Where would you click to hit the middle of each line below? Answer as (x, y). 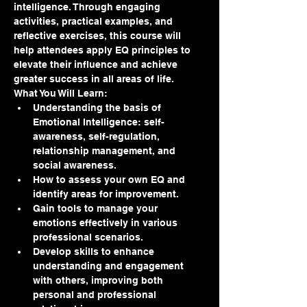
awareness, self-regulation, (98, 136)
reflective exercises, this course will (99, 36)
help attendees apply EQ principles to (103, 50)
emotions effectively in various (107, 223)
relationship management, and (106, 151)
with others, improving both (99, 280)
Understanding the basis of (98, 108)
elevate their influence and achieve (97, 64)
